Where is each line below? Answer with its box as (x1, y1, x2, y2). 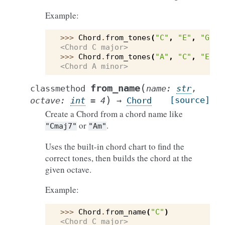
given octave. (45, 164, 91, 175)
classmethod (30, 83, 85, 93)
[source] (170, 95, 210, 105)
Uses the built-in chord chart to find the (45, 141, 184, 152)
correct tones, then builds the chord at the (45, 152, 192, 164)
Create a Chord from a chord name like (45, 108, 183, 120)
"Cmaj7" (45, 122, 77, 131)
